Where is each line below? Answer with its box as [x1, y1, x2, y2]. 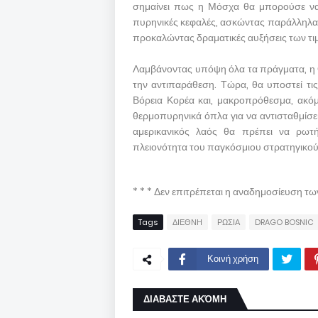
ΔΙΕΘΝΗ [172, 216, 202, 228]
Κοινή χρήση [207, 252, 258, 265]
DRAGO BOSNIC [255, 216, 314, 228]
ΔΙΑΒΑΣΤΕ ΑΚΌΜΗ [143, 292, 226, 306]
